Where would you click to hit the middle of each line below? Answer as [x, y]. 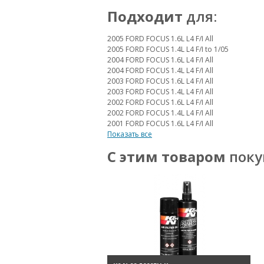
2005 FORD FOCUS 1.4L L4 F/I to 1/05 [168, 49]
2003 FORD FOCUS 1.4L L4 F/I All [160, 92]
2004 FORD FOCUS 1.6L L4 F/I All [160, 60]
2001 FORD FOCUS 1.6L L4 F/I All [160, 123]
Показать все [130, 134]
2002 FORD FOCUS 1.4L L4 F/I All [160, 113]
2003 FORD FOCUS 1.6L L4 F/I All [160, 81]
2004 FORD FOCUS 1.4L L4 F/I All [160, 70]
